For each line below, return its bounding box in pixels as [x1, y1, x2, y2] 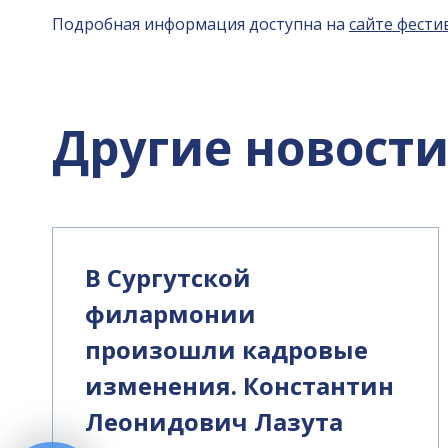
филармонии [85, 297, 256, 330]
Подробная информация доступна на [52, 13, 349, 35]
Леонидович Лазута [85, 405, 343, 438]
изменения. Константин [85, 369, 394, 402]
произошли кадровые [85, 333, 368, 366]
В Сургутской [85, 261, 251, 294]
